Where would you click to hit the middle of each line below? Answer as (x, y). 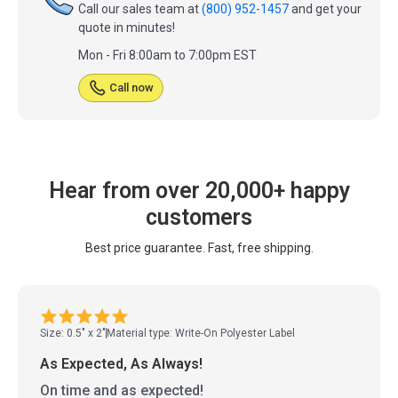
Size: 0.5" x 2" (73, 334)
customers (199, 218)
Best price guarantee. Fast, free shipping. (199, 248)
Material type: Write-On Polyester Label (201, 334)
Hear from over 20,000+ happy (199, 191)
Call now (131, 87)
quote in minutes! (127, 27)
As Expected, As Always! (121, 364)
